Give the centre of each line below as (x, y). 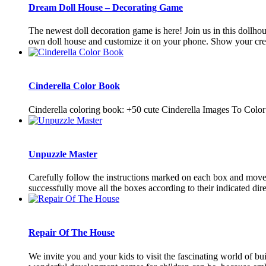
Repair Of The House (72, 233)
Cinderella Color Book (74, 86)
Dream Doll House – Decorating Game (106, 7)
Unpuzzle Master (63, 154)
